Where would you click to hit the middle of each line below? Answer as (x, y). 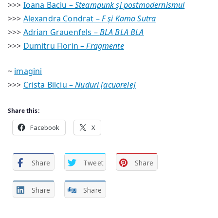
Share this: (24, 111)
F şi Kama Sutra (129, 18)
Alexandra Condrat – (62, 18)
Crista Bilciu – (49, 85)
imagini (28, 71)
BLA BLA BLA (122, 32)
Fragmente (105, 46)
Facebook (45, 127)
